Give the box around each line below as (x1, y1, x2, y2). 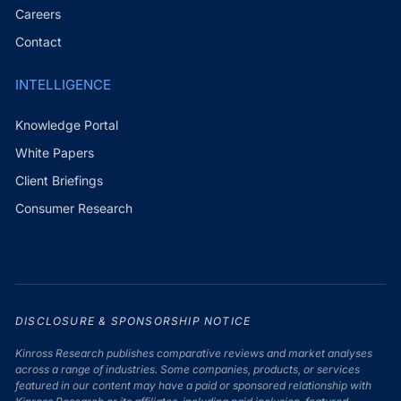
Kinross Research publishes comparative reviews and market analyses (14, 346, 372, 360)
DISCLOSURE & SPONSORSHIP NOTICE (14, 313, 252, 328)
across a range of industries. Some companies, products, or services (14, 362, 360, 376)
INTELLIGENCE (14, 76, 111, 94)
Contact (14, 34, 62, 50)
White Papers (14, 144, 94, 160)
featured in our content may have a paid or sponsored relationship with (14, 378, 371, 392)
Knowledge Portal (14, 116, 118, 132)
